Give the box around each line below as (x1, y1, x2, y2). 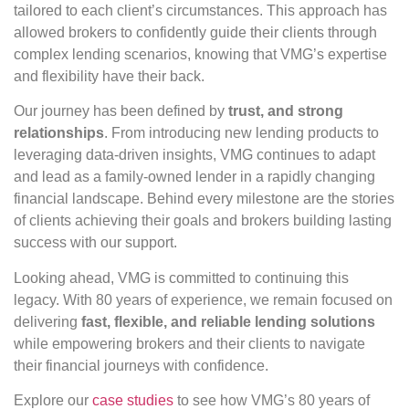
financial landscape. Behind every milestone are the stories (14, 191, 394, 207)
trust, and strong (228, 103, 343, 120)
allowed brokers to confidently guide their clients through (14, 24, 377, 40)
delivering (14, 313, 81, 330)
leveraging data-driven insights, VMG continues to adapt (14, 147, 375, 163)
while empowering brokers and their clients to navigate (14, 335, 365, 351)
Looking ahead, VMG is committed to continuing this (14, 269, 349, 286)
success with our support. (14, 235, 177, 251)
